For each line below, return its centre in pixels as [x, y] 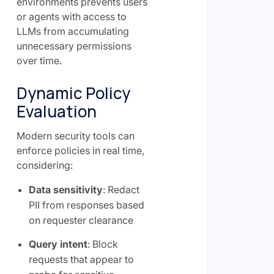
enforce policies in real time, [80, 150]
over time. [39, 61]
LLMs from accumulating [72, 31]
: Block [102, 244]
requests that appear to [81, 259]
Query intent [58, 244]
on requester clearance [81, 220]
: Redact [121, 190]
